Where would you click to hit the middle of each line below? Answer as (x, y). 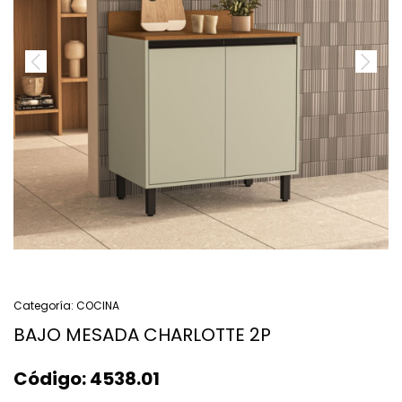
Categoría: (44, 305)
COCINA (96, 305)
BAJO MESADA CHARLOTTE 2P (142, 334)
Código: (50, 378)
